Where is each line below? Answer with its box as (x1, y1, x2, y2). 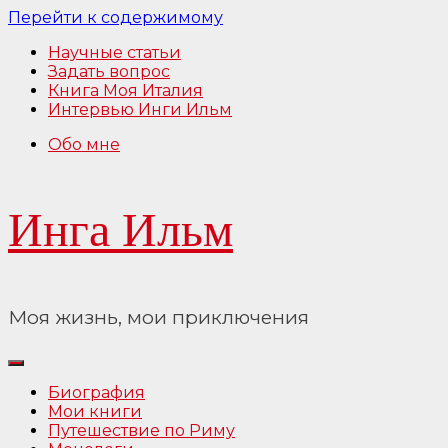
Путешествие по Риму (48, 421, 235, 441)
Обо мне (48, 135, 120, 154)
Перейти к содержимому (8, 8, 223, 27)
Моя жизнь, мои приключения (8, 305, 309, 329)
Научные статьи (48, 43, 181, 62)
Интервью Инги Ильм (48, 100, 232, 119)
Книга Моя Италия (48, 81, 203, 100)
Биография (48, 383, 145, 403)
